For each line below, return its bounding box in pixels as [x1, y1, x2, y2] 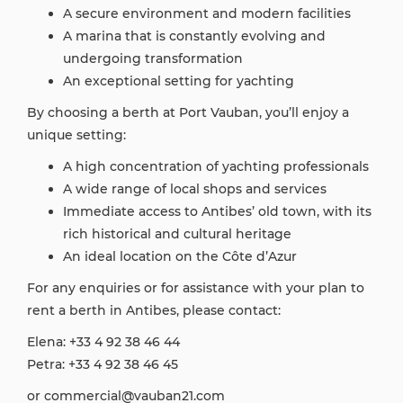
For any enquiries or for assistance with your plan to [27, 280, 364, 296]
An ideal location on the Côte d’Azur [63, 248, 297, 264]
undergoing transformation [63, 50, 243, 67]
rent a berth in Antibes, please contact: [27, 302, 281, 318]
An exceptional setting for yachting [63, 73, 294, 89]
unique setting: [27, 127, 126, 143]
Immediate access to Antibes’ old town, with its [63, 203, 372, 219]
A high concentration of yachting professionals [63, 158, 369, 175]
